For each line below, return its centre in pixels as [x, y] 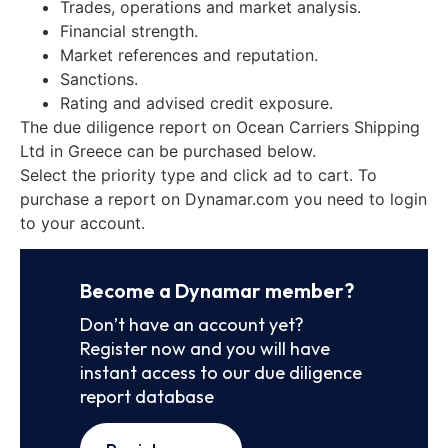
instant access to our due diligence [221, 372]
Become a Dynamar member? [217, 290]
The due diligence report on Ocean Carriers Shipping [220, 126]
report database [147, 396]
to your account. [82, 222]
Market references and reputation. [189, 54]
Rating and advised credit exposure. [196, 102]
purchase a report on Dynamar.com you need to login [223, 198]
